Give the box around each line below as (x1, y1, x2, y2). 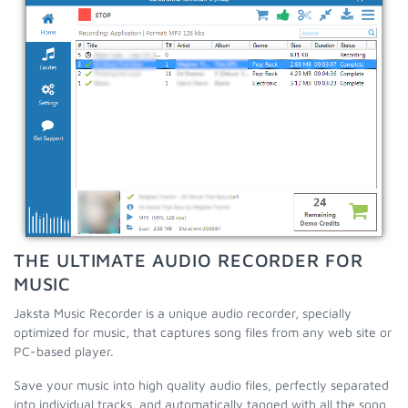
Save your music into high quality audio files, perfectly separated (14, 377, 389, 393)
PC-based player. (14, 343, 114, 360)
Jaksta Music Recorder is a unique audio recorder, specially (14, 305, 352, 321)
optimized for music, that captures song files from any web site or (14, 324, 392, 341)
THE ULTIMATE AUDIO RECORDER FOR (14, 250, 363, 271)
